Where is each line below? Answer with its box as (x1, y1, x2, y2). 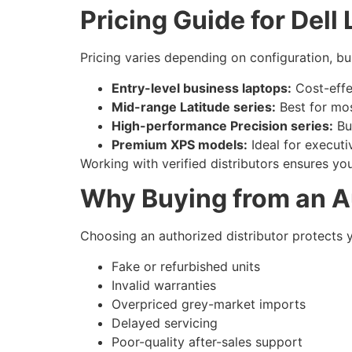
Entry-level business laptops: (112, 79, 291, 96)
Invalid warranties (112, 277, 216, 293)
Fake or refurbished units (112, 258, 260, 274)
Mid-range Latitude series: (112, 98, 276, 115)
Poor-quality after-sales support (112, 333, 302, 350)
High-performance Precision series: (112, 117, 333, 134)
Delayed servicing (112, 314, 218, 331)
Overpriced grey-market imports (112, 295, 306, 312)
